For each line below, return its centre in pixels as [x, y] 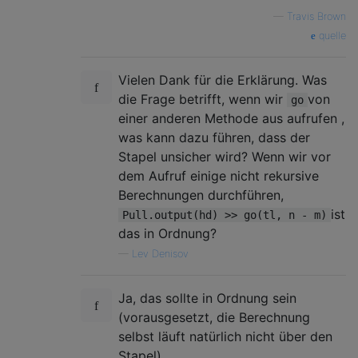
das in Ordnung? [167, 233]
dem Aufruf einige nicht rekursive [219, 175]
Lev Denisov [160, 253]
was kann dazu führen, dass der [214, 137]
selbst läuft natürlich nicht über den [225, 336]
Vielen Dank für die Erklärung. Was [223, 80]
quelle [331, 35]
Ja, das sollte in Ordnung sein [207, 298]
